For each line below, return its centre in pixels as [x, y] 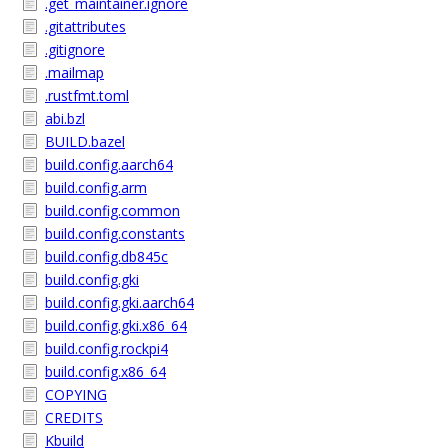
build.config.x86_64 [105, 371]
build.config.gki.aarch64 [119, 302]
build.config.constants [115, 233]
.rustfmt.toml [87, 95]
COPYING [76, 394]
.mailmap [74, 72]
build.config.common [112, 210]
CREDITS [74, 417]
